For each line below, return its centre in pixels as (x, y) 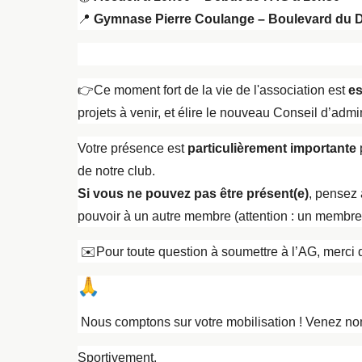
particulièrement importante (272, 149)
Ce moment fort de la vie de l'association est (221, 90)
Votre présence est (133, 149)
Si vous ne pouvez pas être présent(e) (193, 194)
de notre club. (116, 171)
